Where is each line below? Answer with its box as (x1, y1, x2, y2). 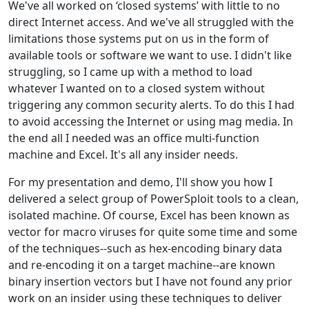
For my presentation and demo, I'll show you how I (8, 175, 272, 190)
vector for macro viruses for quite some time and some (8, 224, 297, 239)
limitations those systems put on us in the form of (8, 31, 269, 46)
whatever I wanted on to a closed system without (8, 81, 265, 96)
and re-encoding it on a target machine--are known (8, 257, 275, 272)
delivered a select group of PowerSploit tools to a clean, (8, 191, 299, 206)
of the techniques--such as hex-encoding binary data (8, 241, 282, 256)
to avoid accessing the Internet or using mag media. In (8, 114, 293, 129)
